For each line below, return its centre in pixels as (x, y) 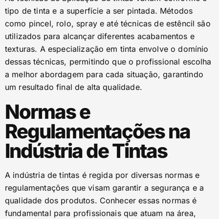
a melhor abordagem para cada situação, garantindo (104, 74)
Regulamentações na (98, 131)
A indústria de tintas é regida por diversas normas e (102, 175)
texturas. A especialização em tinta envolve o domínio (107, 49)
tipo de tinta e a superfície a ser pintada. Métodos (99, 11)
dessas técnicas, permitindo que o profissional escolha (108, 62)
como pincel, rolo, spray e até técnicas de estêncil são (108, 23)
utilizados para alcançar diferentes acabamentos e (100, 36)
